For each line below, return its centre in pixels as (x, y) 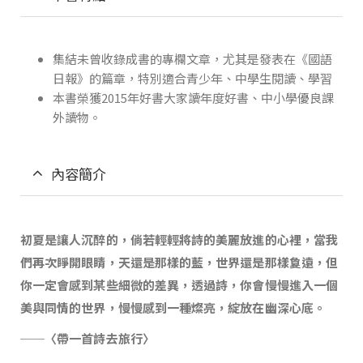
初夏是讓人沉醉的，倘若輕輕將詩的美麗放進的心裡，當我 (179, 239)
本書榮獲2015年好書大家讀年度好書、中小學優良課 (193, 97)
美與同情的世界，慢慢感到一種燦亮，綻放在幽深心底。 (173, 307)
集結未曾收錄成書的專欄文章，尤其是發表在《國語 (192, 58)
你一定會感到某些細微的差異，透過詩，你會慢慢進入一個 (179, 284)
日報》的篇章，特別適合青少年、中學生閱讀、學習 (192, 78)
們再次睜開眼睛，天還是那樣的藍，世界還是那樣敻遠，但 (179, 262)
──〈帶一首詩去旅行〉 (88, 338)
